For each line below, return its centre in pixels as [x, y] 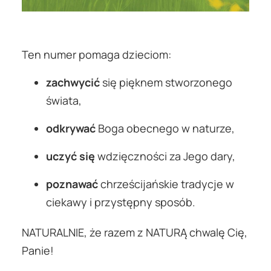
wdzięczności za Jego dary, [165, 156]
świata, [64, 100]
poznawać [72, 184]
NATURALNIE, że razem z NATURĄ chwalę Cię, [135, 232]
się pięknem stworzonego [166, 82]
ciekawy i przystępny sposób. [121, 202]
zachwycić [73, 82]
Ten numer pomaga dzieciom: [96, 54]
